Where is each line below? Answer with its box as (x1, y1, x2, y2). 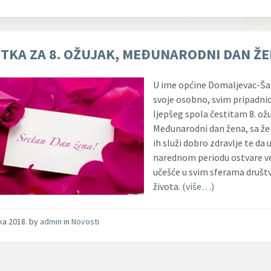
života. (153, 180, 183, 192)
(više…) (182, 180, 215, 192)
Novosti (71, 215, 100, 227)
